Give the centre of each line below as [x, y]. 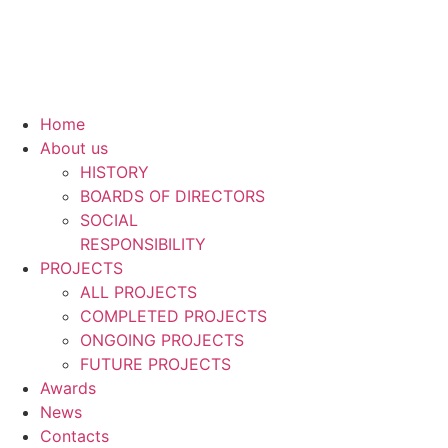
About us [74, 148]
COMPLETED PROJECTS [173, 316]
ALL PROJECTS [138, 292]
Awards [68, 388]
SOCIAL [109, 220]
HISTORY [114, 172]
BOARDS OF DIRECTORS [172, 196]
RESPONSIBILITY [143, 244]
